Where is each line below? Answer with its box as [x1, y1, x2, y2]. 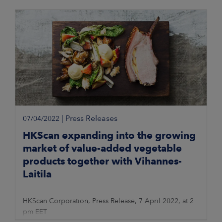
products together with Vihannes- [23, 155, 182, 167]
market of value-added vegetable [23, 142, 182, 155]
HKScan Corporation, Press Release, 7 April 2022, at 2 [23, 197, 194, 205]
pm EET [23, 208, 47, 216]
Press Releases [65, 113, 117, 123]
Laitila [23, 168, 52, 180]
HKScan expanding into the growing [23, 129, 196, 142]
